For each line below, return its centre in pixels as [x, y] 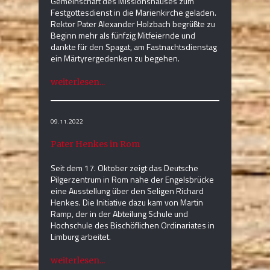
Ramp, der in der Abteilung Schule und [119, 214]
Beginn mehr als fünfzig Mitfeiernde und [123, 36]
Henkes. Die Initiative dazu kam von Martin [127, 202]
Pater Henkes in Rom [95, 144]
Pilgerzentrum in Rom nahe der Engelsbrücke [132, 180]
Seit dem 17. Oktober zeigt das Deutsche [124, 168]
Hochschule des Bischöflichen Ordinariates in [133, 225]
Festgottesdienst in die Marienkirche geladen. [133, 13]
